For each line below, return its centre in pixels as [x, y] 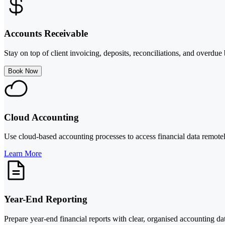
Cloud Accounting [41, 117]
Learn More [23, 154]
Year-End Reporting [46, 199]
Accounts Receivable [46, 34]
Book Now [23, 71]
